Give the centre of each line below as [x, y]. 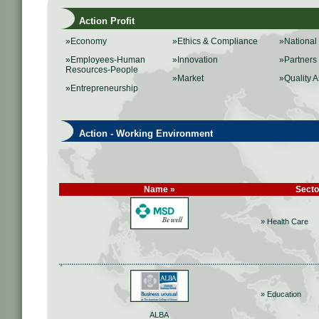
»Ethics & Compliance [215, 41]
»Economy [86, 41]
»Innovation [195, 60]
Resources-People [102, 70]
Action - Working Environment [137, 134]
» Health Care [284, 221]
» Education [281, 294]
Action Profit [98, 21]
